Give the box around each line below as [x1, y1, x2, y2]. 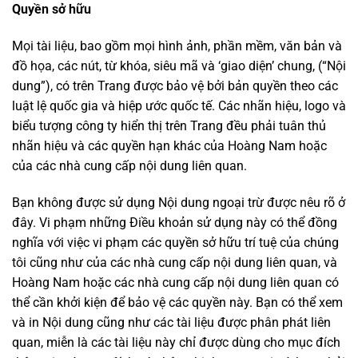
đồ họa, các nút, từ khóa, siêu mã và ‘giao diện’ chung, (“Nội [12, 58, 346, 74]
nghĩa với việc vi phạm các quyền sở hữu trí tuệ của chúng [12, 234, 339, 250]
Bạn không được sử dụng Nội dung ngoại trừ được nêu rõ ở [12, 194, 345, 210]
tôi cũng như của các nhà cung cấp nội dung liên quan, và [12, 254, 337, 270]
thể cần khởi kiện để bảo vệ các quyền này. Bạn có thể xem [12, 294, 343, 310]
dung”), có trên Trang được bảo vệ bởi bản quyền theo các [12, 78, 338, 93]
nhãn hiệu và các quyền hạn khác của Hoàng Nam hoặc [12, 137, 327, 153]
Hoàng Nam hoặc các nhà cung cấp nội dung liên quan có [12, 274, 339, 290]
